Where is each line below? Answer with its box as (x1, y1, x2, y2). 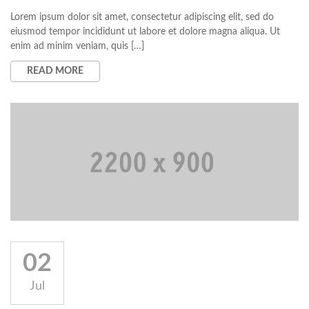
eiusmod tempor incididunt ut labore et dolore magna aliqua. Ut (10, 27, 280, 37)
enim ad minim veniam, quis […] (10, 41, 144, 51)
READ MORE (27, 66, 83, 76)
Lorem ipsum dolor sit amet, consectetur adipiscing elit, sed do (10, 12, 274, 22)
